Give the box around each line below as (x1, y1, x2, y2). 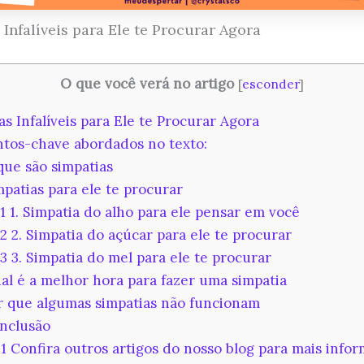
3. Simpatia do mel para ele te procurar (7, 248, 272, 266)
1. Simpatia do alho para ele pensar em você (6, 202, 301, 221)
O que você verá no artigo (60, 75, 234, 93)
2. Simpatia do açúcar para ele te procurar (7, 225, 292, 244)
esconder (242, 76, 299, 93)
